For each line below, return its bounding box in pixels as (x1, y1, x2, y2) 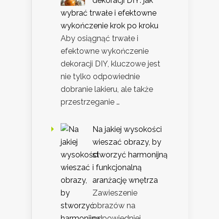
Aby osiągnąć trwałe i (61, 34, 138, 44)
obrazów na (92, 201, 135, 211)
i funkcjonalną (92, 163, 142, 173)
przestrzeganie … (61, 97, 120, 107)
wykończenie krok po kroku (61, 21, 158, 31)
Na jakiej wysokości (92, 125, 162, 134)
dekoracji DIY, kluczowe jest (61, 59, 160, 69)
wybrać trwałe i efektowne (61, 8, 156, 18)
